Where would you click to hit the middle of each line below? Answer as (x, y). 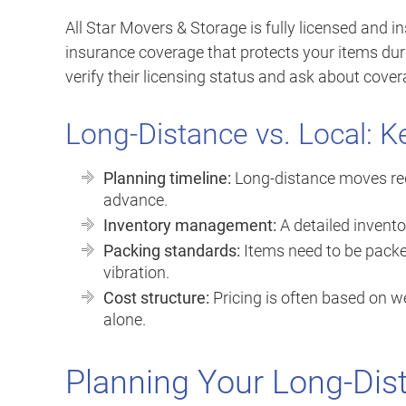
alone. (125, 320)
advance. (135, 200)
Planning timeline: (167, 179)
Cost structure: (156, 298)
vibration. (136, 273)
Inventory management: (190, 226)
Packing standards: (172, 251)
